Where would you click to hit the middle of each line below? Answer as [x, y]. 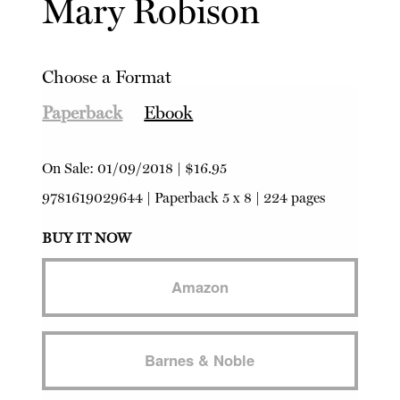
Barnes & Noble [200, 359]
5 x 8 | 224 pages [272, 197]
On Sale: [70, 168]
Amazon [200, 286]
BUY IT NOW [87, 237]
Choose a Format [107, 76]
